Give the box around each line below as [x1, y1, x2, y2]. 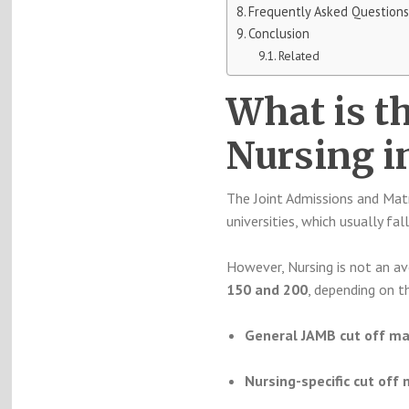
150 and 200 [225, 280, 308, 299]
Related [278, 47, 320, 64]
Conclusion [248, 25, 310, 42]
